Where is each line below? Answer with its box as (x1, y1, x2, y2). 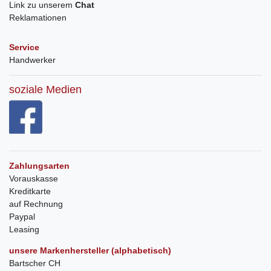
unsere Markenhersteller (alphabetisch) (9, 246, 171, 256)
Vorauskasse (9, 174, 58, 184)
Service (9, 42, 39, 53)
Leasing (9, 224, 39, 235)
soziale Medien (9, 83, 82, 96)
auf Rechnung (9, 199, 63, 209)
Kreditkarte (9, 186, 51, 197)
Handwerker (9, 55, 56, 65)
